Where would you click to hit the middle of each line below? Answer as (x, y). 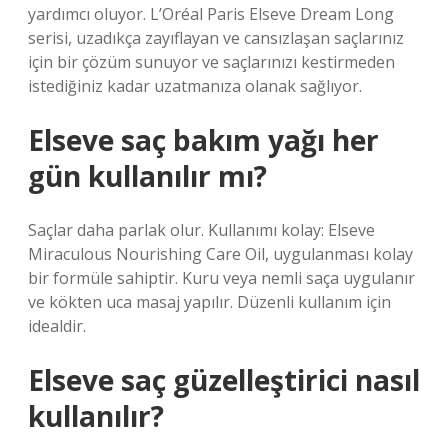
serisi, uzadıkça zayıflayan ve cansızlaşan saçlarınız (216, 38)
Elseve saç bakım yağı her (203, 140)
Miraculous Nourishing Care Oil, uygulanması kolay (220, 254)
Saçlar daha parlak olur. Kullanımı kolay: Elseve (201, 230)
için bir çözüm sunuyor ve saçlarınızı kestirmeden (211, 62)
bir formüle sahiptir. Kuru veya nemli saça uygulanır (221, 278)
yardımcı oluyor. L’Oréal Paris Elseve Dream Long (211, 14)
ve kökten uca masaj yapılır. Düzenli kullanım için (209, 302)
